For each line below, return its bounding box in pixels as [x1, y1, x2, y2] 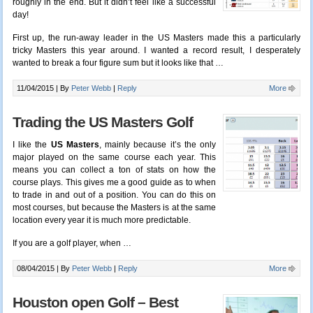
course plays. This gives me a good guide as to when [12, 177, 217, 188]
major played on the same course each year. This [12, 152, 217, 163]
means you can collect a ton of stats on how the [12, 165, 217, 175]
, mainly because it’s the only [99, 140, 217, 150]
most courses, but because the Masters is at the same [12, 203, 217, 213]
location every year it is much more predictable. [12, 215, 191, 226]
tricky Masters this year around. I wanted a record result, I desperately [12, 45, 301, 56]
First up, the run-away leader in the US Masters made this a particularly [12, 33, 301, 43]
